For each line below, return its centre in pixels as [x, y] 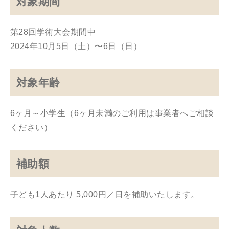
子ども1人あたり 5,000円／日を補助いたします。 [105, 194]
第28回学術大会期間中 [53, 32]
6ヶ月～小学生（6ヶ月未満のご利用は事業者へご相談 [112, 113]
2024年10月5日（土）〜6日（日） [76, 46]
